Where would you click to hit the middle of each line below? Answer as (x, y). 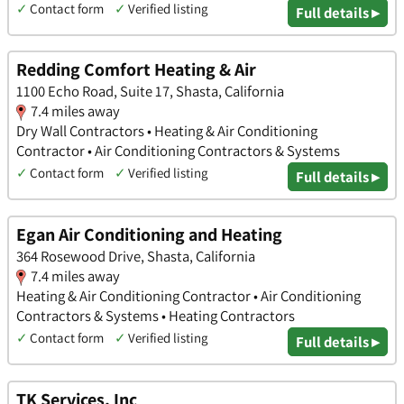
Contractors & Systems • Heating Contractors (156, 316)
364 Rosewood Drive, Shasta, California (136, 257)
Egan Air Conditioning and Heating (149, 235)
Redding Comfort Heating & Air (136, 70)
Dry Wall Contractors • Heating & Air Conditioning (167, 131)
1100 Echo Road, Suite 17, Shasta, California (150, 92)
